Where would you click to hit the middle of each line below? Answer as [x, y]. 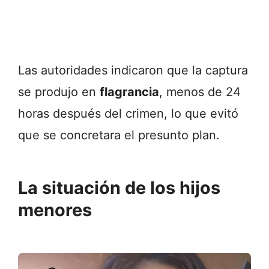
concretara [92, 135]
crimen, [148, 113]
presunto [165, 135]
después [79, 113]
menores [55, 210]
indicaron [139, 70]
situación [83, 188]
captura [227, 70]
